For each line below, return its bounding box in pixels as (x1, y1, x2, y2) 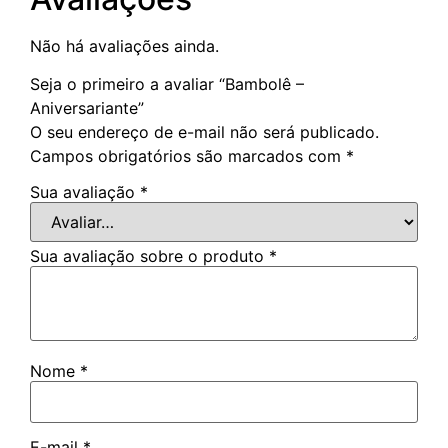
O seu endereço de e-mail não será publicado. (30, 122, 379, 143)
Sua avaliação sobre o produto (30, 245, 269, 266)
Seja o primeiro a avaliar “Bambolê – (30, 74, 304, 95)
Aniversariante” (30, 98, 144, 119)
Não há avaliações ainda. (30, 35, 219, 56)
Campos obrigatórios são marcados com (30, 146, 346, 167)
